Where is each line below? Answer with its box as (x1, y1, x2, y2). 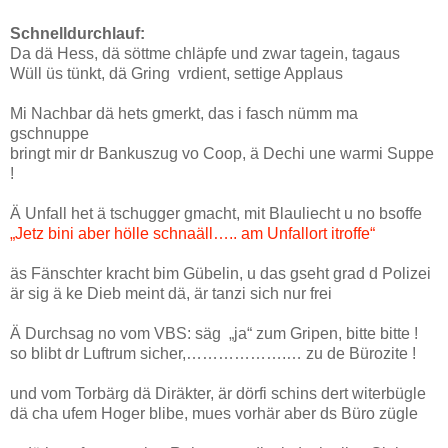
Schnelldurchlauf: (10, 24, 145, 42)
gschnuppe (10, 124, 89, 142)
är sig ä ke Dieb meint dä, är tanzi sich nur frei (10, 284, 332, 302)
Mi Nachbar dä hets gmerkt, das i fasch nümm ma (10, 104, 358, 122)
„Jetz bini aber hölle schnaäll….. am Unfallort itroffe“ (10, 224, 375, 242)
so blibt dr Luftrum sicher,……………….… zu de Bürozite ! (10, 344, 416, 362)
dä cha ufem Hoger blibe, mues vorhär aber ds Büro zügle (10, 404, 418, 422)
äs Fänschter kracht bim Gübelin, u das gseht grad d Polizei (10, 264, 431, 282)
